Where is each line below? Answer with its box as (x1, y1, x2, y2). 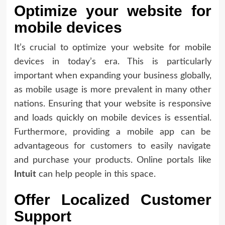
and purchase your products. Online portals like (14, 155, 211, 165)
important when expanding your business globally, (14, 71, 211, 80)
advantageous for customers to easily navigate (14, 141, 211, 151)
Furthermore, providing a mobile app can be (14, 127, 211, 137)
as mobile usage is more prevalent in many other (14, 85, 211, 94)
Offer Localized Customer (14, 191, 211, 208)
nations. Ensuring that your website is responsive (14, 99, 211, 108)
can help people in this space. (36, 169, 156, 179)
